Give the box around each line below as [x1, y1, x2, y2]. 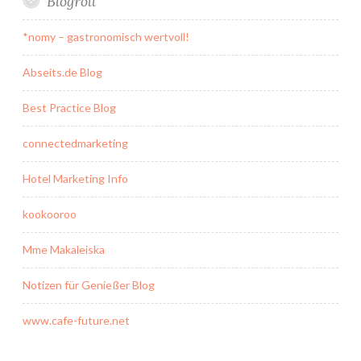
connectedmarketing [23, 136, 128, 151]
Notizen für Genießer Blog [23, 278, 155, 293]
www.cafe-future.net [23, 313, 130, 328]
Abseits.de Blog [23, 65, 102, 80]
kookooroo [23, 207, 77, 222]
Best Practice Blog [23, 101, 116, 115]
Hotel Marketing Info [23, 172, 128, 186]
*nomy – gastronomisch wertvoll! [23, 30, 189, 44]
